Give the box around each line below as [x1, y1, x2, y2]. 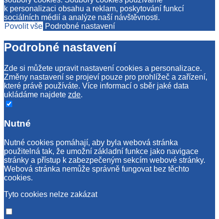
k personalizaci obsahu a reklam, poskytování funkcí [4, 4, 184, 13]
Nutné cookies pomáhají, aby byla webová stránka [4, 138, 178, 147]
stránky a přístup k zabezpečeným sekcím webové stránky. [4, 155, 205, 164]
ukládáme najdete [4, 90, 68, 99]
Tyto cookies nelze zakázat [4, 190, 97, 198]
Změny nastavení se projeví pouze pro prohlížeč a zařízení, [4, 73, 207, 82]
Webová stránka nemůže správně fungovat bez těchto [4, 164, 189, 173]
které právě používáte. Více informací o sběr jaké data [4, 82, 189, 90]
